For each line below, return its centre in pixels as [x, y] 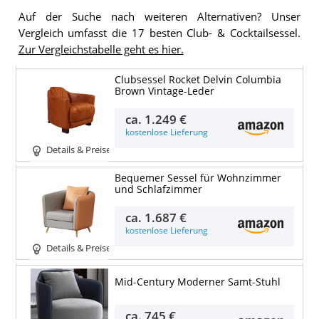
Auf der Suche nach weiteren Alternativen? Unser [159, 16]
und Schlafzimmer [158, 189]
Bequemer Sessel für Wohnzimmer [198, 178]
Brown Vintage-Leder [164, 91]
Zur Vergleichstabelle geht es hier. [101, 49]
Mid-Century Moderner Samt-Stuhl [197, 282]
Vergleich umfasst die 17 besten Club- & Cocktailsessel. [159, 33]
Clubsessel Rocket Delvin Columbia [198, 79]
